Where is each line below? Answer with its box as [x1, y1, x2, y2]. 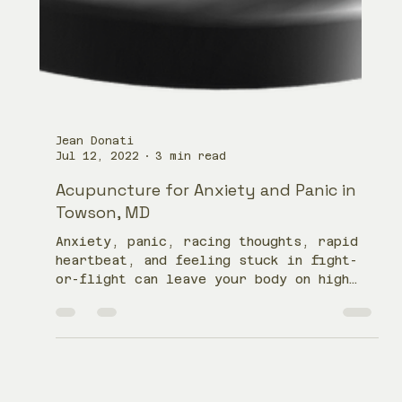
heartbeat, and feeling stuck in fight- [56, 382, 358, 398]
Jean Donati [56, 264, 135, 277]
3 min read [155, 278, 227, 292]
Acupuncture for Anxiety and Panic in [56, 309, 357, 330]
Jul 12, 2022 [56, 278, 140, 292]
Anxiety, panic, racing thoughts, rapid [56, 363, 359, 379]
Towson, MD [56, 331, 151, 353]
